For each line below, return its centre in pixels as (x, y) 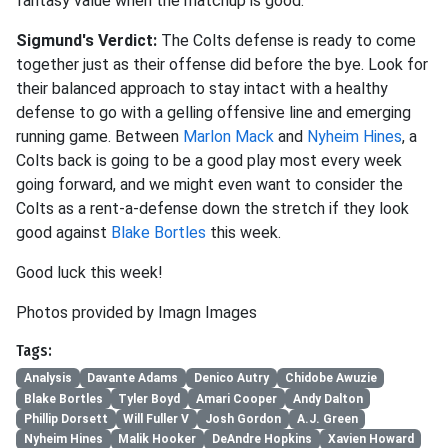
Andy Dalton (327, 398)
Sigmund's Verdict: (88, 40)
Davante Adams (133, 378)
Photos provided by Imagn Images (136, 312)
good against (63, 232)
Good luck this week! (89, 272)
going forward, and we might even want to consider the (209, 184)
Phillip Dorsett (65, 418)
